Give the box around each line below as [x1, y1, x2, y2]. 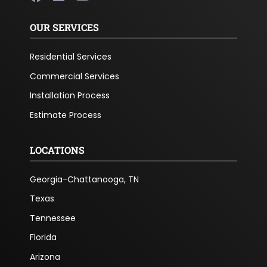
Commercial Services [29, 70, 119, 82]
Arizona [29, 250, 60, 263]
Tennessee [29, 212, 76, 224]
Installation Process [29, 89, 110, 102]
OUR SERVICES [29, 21, 99, 34]
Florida [29, 231, 57, 244]
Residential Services [29, 51, 111, 63]
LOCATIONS [29, 143, 85, 156]
